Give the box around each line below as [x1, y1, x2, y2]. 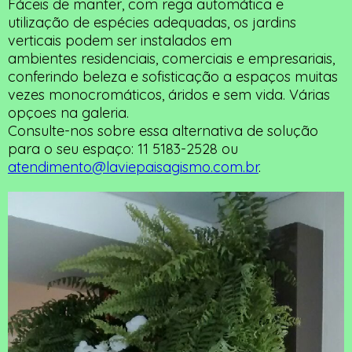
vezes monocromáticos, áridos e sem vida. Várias [8, 86, 330, 104]
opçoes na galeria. [8, 104, 129, 122]
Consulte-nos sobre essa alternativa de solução [8, 122, 318, 140]
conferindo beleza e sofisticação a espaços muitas [8, 68, 338, 86]
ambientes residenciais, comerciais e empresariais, [8, 49, 335, 68]
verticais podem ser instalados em [8, 31, 232, 49]
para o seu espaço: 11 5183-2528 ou [8, 140, 238, 158]
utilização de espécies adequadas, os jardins [8, 13, 296, 31]
